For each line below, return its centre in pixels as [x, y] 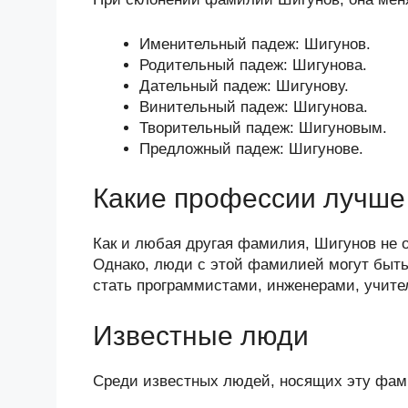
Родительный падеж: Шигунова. [253, 65]
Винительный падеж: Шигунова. [254, 107]
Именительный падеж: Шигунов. [255, 44]
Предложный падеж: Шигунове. [251, 148]
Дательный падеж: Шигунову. [244, 86]
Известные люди [201, 335]
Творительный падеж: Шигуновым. [263, 127]
